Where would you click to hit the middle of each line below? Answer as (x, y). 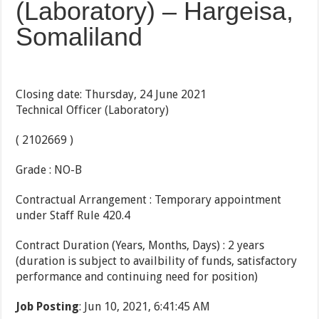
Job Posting (48, 307)
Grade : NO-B (49, 170)
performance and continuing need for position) (137, 277)
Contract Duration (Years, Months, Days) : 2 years (140, 246)
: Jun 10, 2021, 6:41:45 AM (145, 307)
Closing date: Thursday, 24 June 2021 (111, 95)
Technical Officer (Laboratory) (93, 110)
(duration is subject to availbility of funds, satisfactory (157, 261)
